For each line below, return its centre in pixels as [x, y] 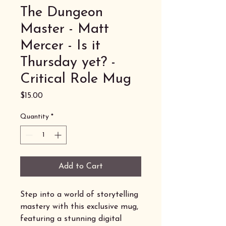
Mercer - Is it [60, 46]
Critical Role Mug [76, 79]
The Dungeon [62, 12]
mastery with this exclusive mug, [79, 207]
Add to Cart [81, 166]
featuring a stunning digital [71, 219]
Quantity [35, 117]
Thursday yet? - [68, 62]
